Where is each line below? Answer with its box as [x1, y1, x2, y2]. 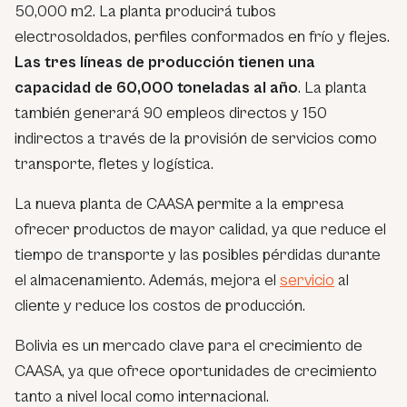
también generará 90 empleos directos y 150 [15, 103, 327, 123]
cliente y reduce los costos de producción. [15, 295, 305, 315]
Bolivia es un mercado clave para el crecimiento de [15, 335, 362, 355]
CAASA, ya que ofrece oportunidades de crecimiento [15, 361, 377, 381]
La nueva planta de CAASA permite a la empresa [15, 194, 344, 213]
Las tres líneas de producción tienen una [15, 52, 315, 72]
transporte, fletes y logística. [15, 154, 213, 174]
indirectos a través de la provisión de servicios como [15, 128, 377, 148]
